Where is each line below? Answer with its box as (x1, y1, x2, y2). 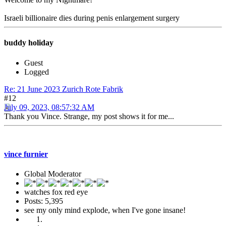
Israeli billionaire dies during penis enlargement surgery (4, 14, 180, 23)
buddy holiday (4, 38, 53, 47)
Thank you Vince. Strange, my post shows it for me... (4, 111, 174, 121)
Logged (24, 67, 49, 76)
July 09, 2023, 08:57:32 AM (4, 102, 94, 111)
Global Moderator (24, 169, 81, 179)
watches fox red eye (24, 188, 88, 197)
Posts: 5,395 (24, 197, 63, 206)
